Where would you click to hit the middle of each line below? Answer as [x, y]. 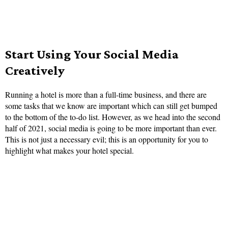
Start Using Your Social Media [92, 54]
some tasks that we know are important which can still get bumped [111, 106]
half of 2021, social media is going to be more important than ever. [111, 128]
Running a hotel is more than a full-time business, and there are [106, 95]
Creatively [35, 71]
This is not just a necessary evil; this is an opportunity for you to [107, 139]
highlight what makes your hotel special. [69, 151]
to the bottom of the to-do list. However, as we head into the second [113, 117]
